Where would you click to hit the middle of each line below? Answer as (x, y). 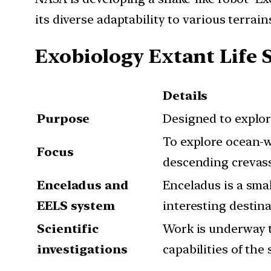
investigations (82, 249)
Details (185, 95)
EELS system (76, 205)
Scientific (68, 228)
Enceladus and (83, 185)
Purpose (64, 118)
